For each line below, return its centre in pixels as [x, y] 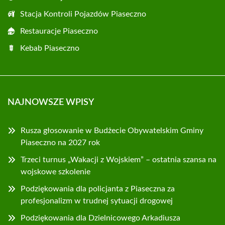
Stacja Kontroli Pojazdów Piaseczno [83, 14]
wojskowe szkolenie [55, 172]
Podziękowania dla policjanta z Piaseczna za [98, 189]
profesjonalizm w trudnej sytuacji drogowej [97, 201]
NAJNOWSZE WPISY [51, 102]
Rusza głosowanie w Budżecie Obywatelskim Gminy [112, 131]
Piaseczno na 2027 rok [60, 143]
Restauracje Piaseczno [59, 31]
